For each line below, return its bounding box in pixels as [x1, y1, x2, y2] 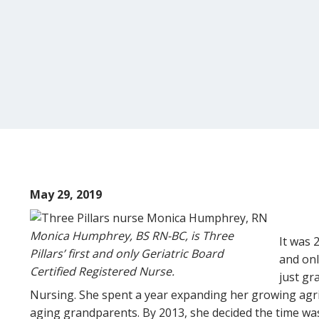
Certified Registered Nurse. [30, 263, 174, 279]
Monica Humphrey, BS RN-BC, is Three [30, 228, 234, 244]
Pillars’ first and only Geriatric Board [30, 246, 224, 261]
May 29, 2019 [30, 187, 102, 202]
